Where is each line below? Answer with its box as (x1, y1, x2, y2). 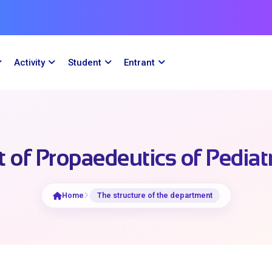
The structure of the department (97, 191, 212, 200)
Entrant (123, 56, 155, 68)
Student (67, 56, 101, 68)
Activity (14, 56, 46, 68)
